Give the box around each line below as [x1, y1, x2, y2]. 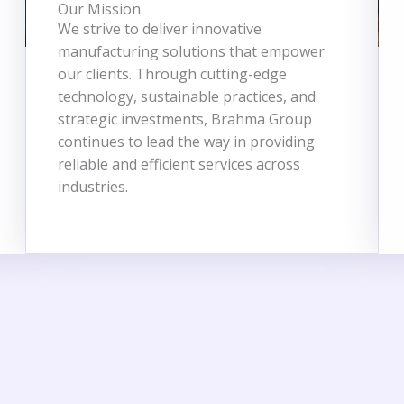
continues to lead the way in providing [58, 132, 316, 151]
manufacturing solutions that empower [58, 41, 326, 61]
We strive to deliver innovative [58, 19, 262, 39]
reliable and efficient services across [58, 154, 301, 174]
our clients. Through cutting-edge [58, 64, 288, 84]
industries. [58, 177, 129, 197]
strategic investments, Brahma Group [58, 109, 313, 129]
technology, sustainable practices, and [58, 87, 317, 106]
